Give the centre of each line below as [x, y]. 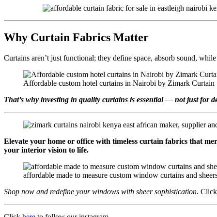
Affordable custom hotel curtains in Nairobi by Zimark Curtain [119, 83]
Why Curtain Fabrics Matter [76, 38]
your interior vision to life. [46, 150]
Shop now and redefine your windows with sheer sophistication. [101, 192]
